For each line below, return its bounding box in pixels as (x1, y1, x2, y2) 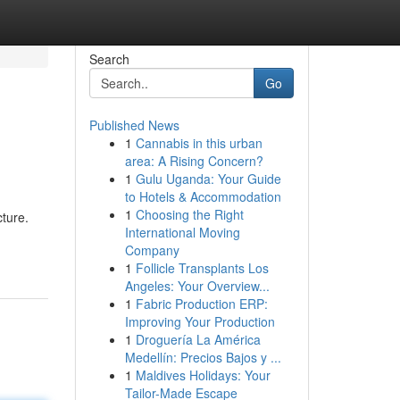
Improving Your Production (124, 312, 275, 330)
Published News (88, 116, 179, 134)
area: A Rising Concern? (124, 152, 263, 170)
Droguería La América (135, 330, 261, 348)
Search (88, 50, 129, 68)
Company (124, 241, 179, 259)
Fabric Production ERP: (135, 295, 268, 312)
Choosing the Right (135, 205, 244, 223)
